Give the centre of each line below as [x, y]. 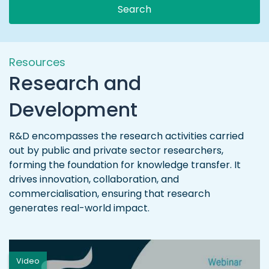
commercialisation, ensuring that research [110, 194]
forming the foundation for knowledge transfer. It [125, 165]
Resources [37, 62]
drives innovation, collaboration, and [94, 179]
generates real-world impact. [79, 208]
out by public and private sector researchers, [116, 150]
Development [73, 110]
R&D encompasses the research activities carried [126, 136]
